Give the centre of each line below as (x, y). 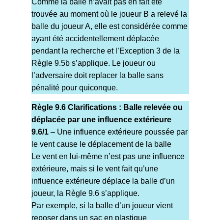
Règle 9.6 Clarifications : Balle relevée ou (107, 108)
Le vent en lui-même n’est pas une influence (108, 157)
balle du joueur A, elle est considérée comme (109, 27)
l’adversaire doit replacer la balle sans (97, 76)
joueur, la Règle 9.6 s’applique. (85, 193)
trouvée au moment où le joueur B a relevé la (109, 14)
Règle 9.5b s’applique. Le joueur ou (93, 63)
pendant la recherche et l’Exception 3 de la (105, 51)
